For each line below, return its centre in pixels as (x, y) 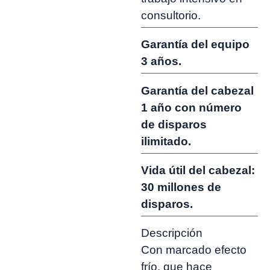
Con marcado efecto (194, 250)
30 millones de (181, 187)
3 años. (161, 61)
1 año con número (191, 107)
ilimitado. (166, 141)
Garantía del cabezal (197, 90)
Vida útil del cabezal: (198, 170)
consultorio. (171, 15)
